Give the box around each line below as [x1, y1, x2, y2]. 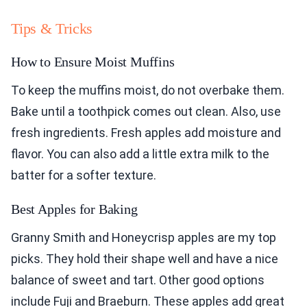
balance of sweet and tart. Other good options [11, 273, 265, 288]
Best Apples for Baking [11, 201, 138, 217]
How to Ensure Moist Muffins [11, 54, 175, 70]
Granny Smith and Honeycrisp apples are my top [11, 230, 276, 245]
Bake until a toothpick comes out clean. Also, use [11, 104, 281, 119]
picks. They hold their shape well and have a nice [11, 251, 278, 267]
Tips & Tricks [11, 20, 93, 38]
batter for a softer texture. [11, 168, 156, 183]
